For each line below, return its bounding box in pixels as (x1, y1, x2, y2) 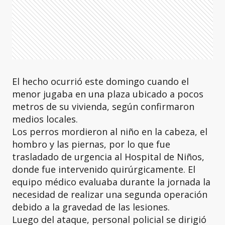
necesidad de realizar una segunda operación (12, 188, 207, 200)
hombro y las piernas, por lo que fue (12, 138, 170, 150)
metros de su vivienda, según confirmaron (12, 100, 194, 113)
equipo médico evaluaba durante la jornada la (12, 176, 210, 188)
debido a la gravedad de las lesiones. (12, 201, 170, 213)
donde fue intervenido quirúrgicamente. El (12, 163, 195, 175)
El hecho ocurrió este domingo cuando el (12, 75, 189, 87)
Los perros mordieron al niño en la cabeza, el (12, 126, 207, 138)
